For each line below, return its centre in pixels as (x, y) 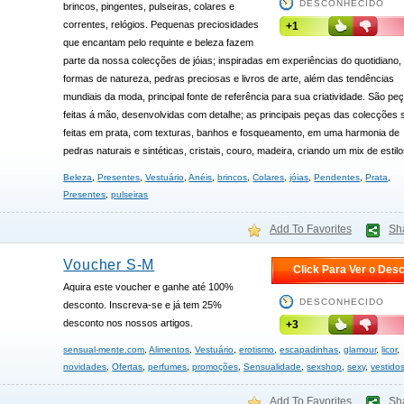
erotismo (257, 349)
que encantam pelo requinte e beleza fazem (159, 42)
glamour (360, 349)
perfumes (168, 367)
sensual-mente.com (104, 349)
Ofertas (128, 367)
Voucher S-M (109, 265)
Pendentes (337, 177)
